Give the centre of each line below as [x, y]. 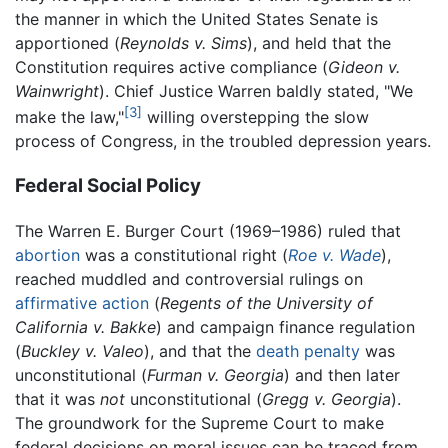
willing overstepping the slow [255, 117]
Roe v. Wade [334, 254]
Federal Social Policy [108, 186]
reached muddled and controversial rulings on [189, 278]
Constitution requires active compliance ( [171, 67]
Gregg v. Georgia [326, 398]
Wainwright [57, 91]
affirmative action [82, 302]
